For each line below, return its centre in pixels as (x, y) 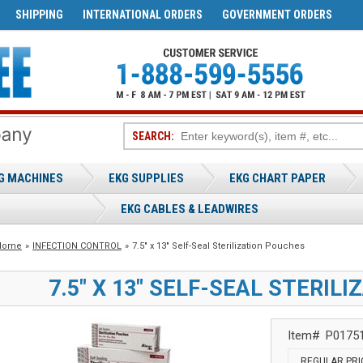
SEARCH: (153, 136)
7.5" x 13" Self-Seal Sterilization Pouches (218, 246)
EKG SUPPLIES (146, 178)
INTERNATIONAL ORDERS (143, 15)
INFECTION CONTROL (77, 246)
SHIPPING (39, 15)
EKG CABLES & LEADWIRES (190, 209)
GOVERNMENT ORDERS (277, 15)
